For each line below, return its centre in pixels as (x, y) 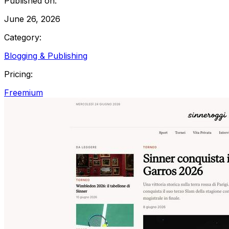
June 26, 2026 (32, 19)
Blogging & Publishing (46, 55)
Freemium (24, 92)
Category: (23, 37)
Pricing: (18, 74)
